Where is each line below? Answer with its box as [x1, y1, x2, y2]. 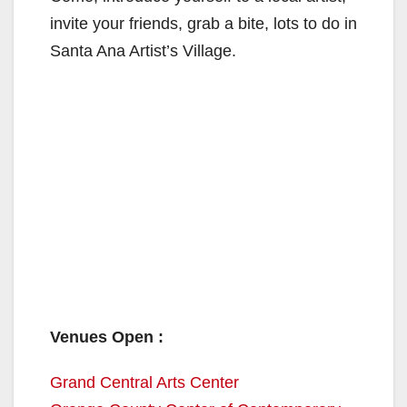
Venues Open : [50, 327, 164, 346]
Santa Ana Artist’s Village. [50, 41, 236, 60]
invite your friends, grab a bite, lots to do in [50, 14, 357, 33]
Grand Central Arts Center [50, 372, 239, 392]
